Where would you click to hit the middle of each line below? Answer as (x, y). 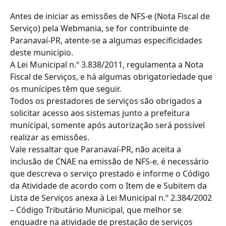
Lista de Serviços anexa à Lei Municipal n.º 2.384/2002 (112, 198)
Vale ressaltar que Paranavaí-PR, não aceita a (97, 149)
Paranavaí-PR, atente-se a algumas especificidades (107, 40)
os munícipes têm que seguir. (66, 89)
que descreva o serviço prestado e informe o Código (111, 174)
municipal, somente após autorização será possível (108, 125)
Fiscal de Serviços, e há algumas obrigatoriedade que (112, 77)
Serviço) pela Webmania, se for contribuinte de (100, 28)
